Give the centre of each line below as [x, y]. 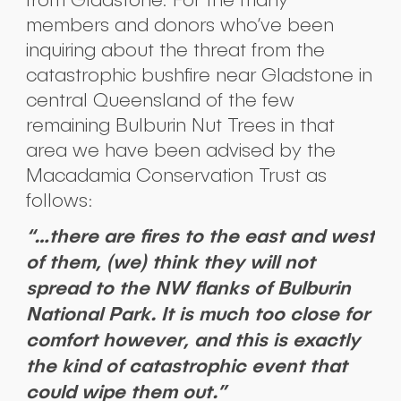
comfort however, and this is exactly [192, 340]
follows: [59, 200]
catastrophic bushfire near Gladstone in [199, 75]
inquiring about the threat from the [175, 50]
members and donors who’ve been [179, 25]
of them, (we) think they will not [170, 262]
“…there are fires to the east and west [200, 236]
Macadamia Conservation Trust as [176, 175]
